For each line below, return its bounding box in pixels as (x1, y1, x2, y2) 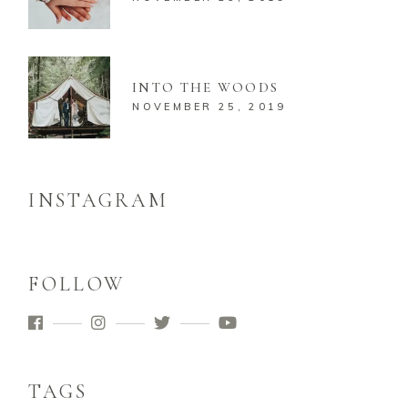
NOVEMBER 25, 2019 (132, 99, 287, 113)
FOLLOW (28, 271, 126, 296)
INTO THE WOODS (132, 78, 279, 96)
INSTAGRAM (28, 188, 169, 212)
